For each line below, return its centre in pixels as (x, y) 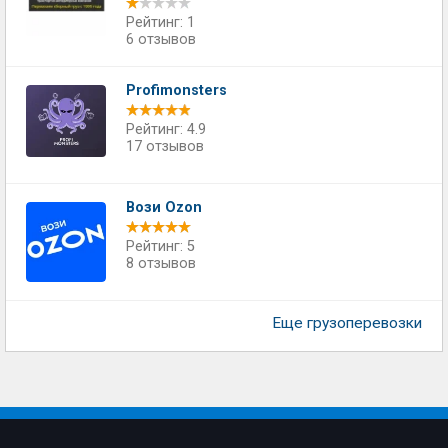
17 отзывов (165, 146)
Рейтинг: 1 (160, 22)
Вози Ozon (164, 207)
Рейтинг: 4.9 (166, 129)
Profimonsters (176, 90)
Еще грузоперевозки (347, 323)
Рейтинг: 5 (160, 246)
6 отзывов (161, 39)
